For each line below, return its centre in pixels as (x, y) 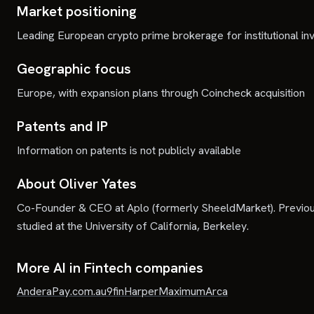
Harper (141, 291)
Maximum (182, 291)
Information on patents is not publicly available (129, 150)
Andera (34, 291)
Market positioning (77, 11)
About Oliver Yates (77, 184)
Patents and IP (62, 126)
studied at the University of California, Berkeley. (133, 226)
